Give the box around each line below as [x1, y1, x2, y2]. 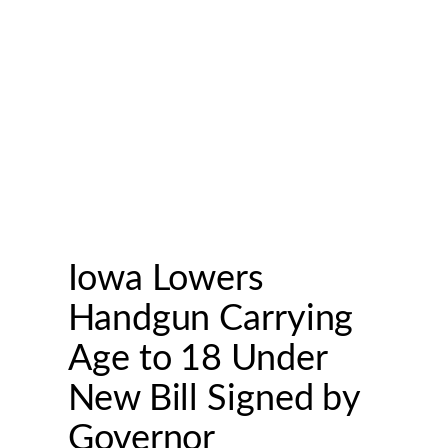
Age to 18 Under [68, 341, 327, 378]
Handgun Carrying [68, 301, 354, 338]
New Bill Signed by [68, 381, 361, 418]
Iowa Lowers [68, 261, 264, 298]
